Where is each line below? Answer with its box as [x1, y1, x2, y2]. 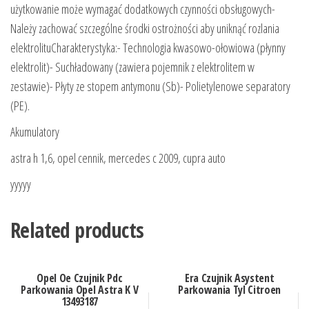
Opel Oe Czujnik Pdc [37, 270, 123, 286]
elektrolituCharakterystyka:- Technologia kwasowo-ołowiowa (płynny [10, 39, 286, 57]
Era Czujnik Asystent [184, 270, 275, 286]
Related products [10, 216, 144, 245]
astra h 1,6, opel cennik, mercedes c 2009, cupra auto [10, 150, 226, 167]
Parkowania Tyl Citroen [178, 281, 281, 297]
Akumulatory [10, 123, 59, 141]
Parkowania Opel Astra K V [21, 281, 139, 297]
